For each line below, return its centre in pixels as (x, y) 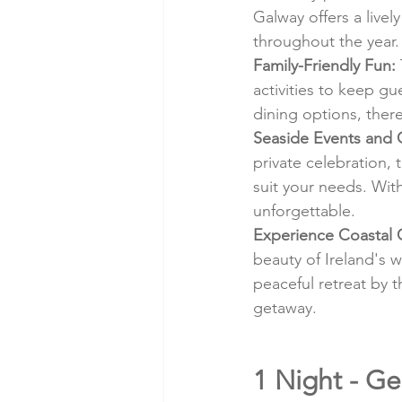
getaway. (285, 308)
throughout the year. (326, 42)
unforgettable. (304, 211)
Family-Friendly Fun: (324, 66)
